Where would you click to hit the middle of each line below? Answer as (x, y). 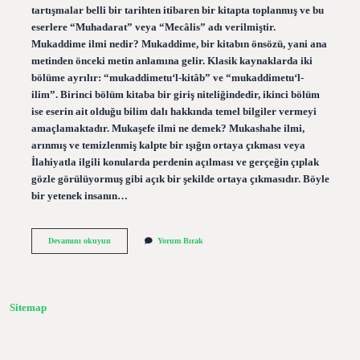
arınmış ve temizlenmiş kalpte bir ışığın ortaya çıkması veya (168, 145)
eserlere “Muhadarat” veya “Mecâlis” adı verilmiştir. (153, 27)
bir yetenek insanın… (79, 196)
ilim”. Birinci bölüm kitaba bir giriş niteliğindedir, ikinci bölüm (175, 94)
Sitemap (28, 308)
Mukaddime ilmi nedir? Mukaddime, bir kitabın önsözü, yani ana (179, 44)
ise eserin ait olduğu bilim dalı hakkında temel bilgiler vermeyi (174, 111)
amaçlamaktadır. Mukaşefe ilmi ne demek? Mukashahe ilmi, (168, 128)
